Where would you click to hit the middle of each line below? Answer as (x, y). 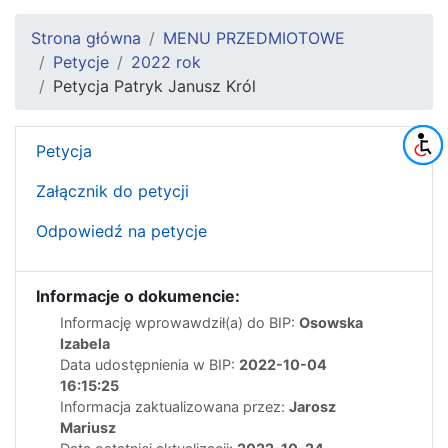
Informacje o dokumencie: (138, 295)
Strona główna (86, 37)
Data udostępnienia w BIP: (149, 364)
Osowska (331, 322)
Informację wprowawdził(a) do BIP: (179, 322)
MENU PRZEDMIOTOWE (254, 37)
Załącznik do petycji (112, 190)
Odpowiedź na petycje (121, 230)
